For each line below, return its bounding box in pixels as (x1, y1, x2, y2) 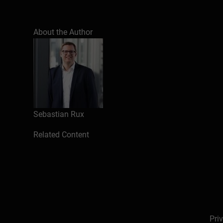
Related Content (33, 129, 90, 139)
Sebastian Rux (33, 109, 85, 119)
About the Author (33, 27, 93, 37)
